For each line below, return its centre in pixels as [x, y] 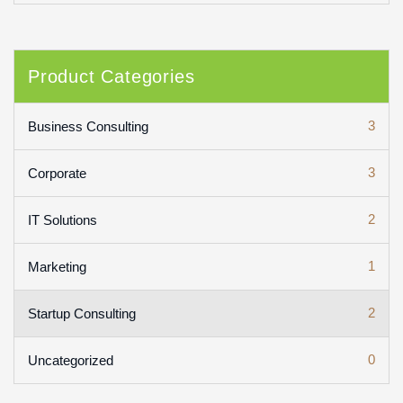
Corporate [57, 173]
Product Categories [112, 76]
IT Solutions [63, 219]
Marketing [57, 266]
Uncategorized [71, 360]
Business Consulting [88, 126]
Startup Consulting [82, 313]
